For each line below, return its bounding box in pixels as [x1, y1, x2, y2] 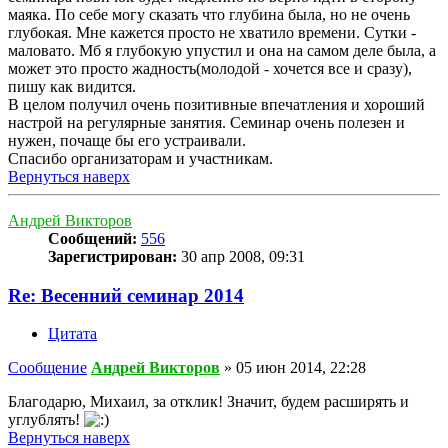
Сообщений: [48, 229, 137, 247]
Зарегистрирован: [48, 247, 177, 265]
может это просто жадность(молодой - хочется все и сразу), [8, 59, 412, 77]
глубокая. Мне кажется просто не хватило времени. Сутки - [8, 23, 416, 41]
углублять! [8, 411, 84, 429]
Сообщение [8, 359, 87, 377]
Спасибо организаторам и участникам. [8, 149, 273, 167]
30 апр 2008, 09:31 [177, 247, 305, 265]
